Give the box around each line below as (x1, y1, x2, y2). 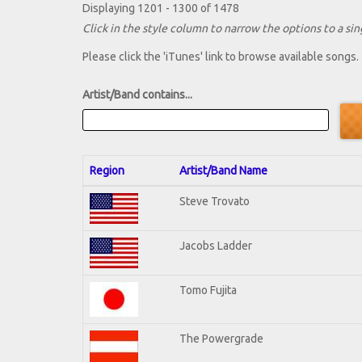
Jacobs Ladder (179, 238, 252, 252)
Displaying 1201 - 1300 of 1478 (82, 2, 239, 15)
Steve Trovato (179, 194, 250, 208)
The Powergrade (179, 331, 263, 345)
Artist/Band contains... (82, 88, 192, 102)
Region (90, 163, 124, 177)
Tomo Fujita (179, 283, 237, 297)
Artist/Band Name (179, 163, 267, 177)
